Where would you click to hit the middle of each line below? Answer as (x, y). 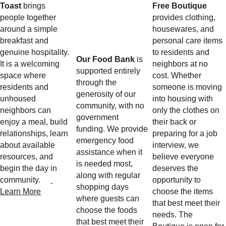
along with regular (109, 175)
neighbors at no (181, 64)
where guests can (109, 199)
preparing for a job (186, 133)
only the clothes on (187, 110)
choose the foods (108, 210)
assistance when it (110, 152)
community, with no (111, 106)
